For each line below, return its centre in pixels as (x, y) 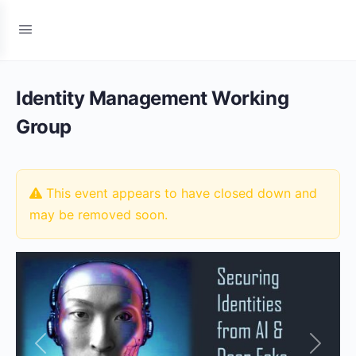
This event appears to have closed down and (180, 193)
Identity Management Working (153, 98)
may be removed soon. (99, 215)
